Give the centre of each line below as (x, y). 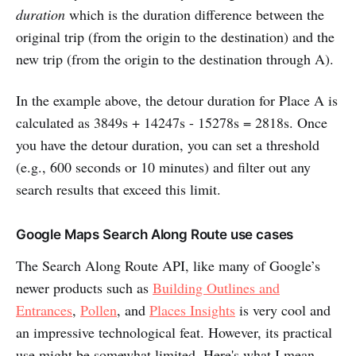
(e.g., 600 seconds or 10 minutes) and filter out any (163, 167)
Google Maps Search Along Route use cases (155, 235)
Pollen (99, 310)
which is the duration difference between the (195, 15)
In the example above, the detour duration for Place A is (177, 101)
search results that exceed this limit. (118, 190)
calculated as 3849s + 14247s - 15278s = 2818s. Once (172, 123)
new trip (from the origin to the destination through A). (175, 59)
